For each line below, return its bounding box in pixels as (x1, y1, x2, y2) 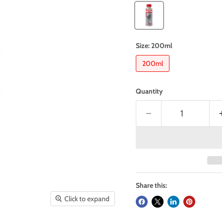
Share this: (136, 181, 167, 190)
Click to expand (64, 194, 110, 204)
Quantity (136, 87, 163, 96)
